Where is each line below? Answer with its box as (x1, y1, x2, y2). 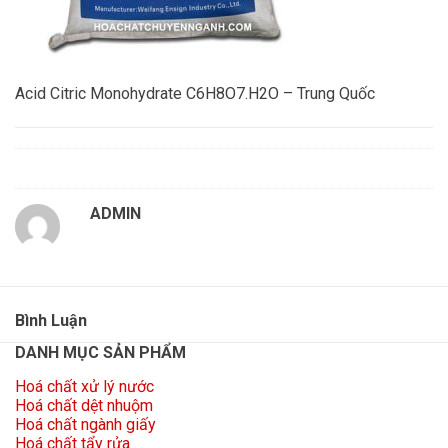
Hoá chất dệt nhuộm (15, 396, 153, 415)
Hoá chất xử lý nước (15, 377, 154, 396)
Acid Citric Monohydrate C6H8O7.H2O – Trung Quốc (15, 84, 375, 103)
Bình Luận (15, 311, 87, 330)
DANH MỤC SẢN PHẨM (15, 343, 186, 362)
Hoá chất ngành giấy (15, 415, 156, 434)
